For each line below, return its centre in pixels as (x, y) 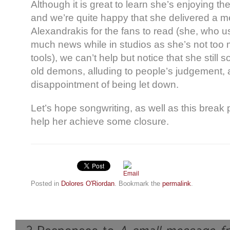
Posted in (46, 183)
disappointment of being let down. (105, 84)
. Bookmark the (138, 183)
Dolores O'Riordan (88, 183)
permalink (177, 183)
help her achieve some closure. (100, 121)
